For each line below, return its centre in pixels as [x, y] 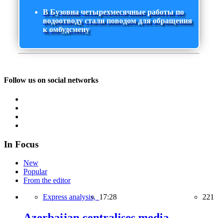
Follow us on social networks [51, 80]
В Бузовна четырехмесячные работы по [113, 12]
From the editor [47, 181]
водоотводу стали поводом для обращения [118, 21]
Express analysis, [71, 197]
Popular [35, 172]
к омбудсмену [66, 30]
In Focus [21, 144]
